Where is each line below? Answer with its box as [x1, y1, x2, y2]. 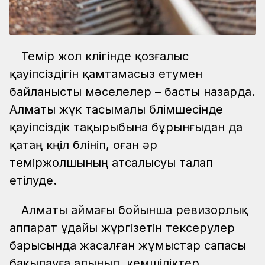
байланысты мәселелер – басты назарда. [9, 84, 255, 99]
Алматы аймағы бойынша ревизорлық [21, 202, 248, 217]
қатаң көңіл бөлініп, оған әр [9, 137, 157, 152]
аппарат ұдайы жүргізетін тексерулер [9, 220, 235, 235]
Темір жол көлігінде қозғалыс [21, 49, 189, 63]
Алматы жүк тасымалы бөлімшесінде [9, 102, 223, 117]
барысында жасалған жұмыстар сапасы [9, 238, 246, 253]
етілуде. [9, 173, 57, 188]
